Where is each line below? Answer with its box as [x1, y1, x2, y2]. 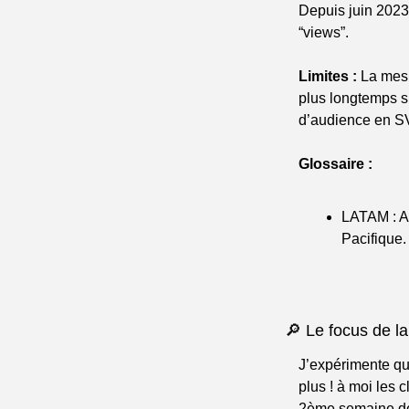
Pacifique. [341, 231, 406, 246]
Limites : [299, 68, 357, 84]
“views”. [299, 25, 349, 40]
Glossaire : [299, 156, 372, 172]
